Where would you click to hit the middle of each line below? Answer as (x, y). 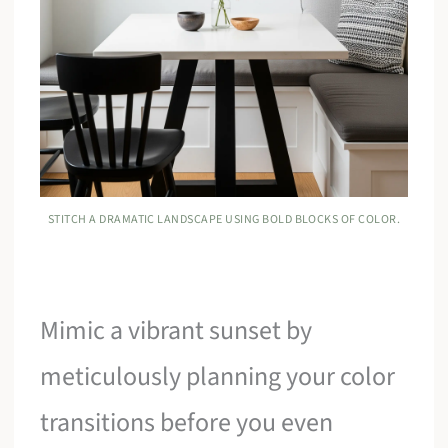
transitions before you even (187, 422)
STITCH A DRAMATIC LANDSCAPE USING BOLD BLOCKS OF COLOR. (224, 219)
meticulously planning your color (218, 376)
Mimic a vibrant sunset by (176, 330)
